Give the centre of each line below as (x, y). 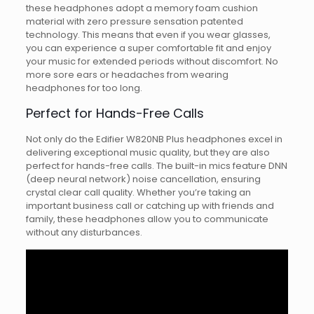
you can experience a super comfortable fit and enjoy (148, 48)
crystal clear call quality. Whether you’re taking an (138, 193)
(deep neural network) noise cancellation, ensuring (143, 179)
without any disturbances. (84, 233)
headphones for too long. (84, 88)
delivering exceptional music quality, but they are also (148, 153)
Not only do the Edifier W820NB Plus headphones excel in (154, 139)
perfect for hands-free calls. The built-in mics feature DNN (156, 166)
